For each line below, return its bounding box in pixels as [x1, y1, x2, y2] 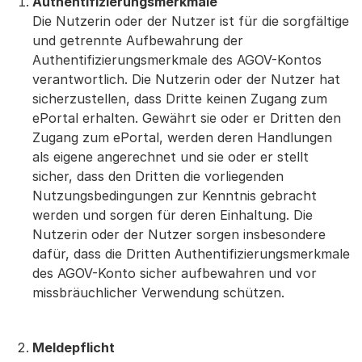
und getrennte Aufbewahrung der [32, 32, 243, 48]
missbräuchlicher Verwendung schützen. [32, 284, 284, 301]
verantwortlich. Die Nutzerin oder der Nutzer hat [32, 71, 340, 87]
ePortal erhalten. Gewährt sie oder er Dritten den [32, 110, 341, 126]
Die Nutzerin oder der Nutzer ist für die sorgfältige [32, 13, 349, 29]
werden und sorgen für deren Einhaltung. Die [32, 207, 313, 223]
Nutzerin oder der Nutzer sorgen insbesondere [32, 226, 326, 242]
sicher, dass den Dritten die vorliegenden [32, 168, 284, 184]
